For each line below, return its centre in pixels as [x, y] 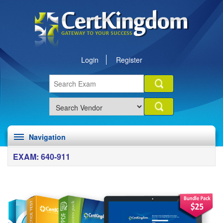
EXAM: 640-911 [42, 157]
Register [129, 60]
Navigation [47, 137]
